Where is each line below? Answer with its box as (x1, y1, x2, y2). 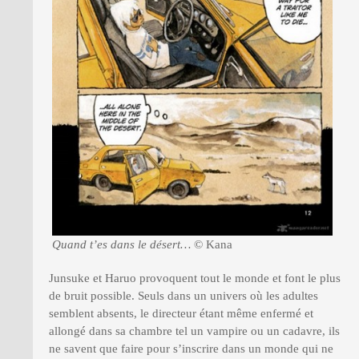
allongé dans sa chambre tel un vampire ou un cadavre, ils (49, 325, 340, 338)
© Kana (190, 238, 232, 252)
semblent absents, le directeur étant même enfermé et (49, 307, 313, 321)
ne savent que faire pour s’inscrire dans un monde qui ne (49, 342, 333, 356)
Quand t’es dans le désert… (51, 238, 191, 252)
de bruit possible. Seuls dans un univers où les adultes (49, 289, 318, 303)
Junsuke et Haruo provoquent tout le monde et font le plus (49, 272, 341, 285)
